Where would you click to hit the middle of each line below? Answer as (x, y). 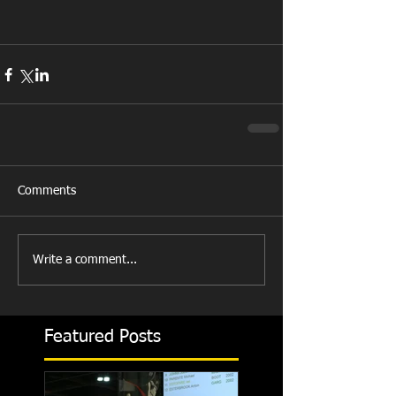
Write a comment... (85, 259)
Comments (47, 191)
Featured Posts (103, 337)
